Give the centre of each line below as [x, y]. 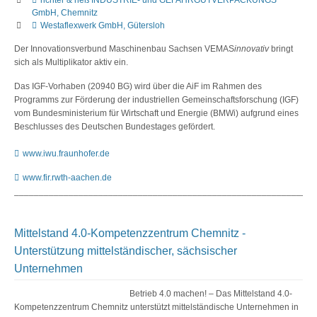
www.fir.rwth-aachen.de [67, 177]
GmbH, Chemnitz [65, 12]
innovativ [252, 48]
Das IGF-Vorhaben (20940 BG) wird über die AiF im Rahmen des [138, 86]
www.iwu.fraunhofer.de [66, 153]
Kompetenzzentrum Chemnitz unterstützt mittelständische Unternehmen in [156, 307]
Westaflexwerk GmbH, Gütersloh [103, 25]
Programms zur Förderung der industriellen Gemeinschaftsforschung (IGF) [156, 99]
